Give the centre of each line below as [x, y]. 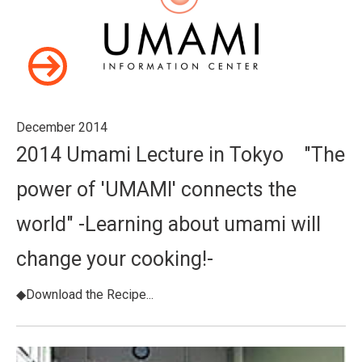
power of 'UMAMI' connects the [156, 189]
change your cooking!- [115, 259]
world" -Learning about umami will [168, 224]
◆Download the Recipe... [85, 295]
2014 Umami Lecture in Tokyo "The [181, 155]
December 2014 [62, 127]
